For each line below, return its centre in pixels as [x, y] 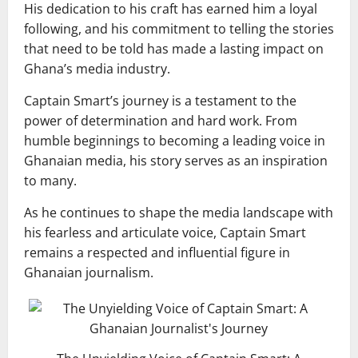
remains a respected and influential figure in [157, 252]
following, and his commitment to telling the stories [179, 28]
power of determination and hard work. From [161, 120]
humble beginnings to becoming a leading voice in [175, 140]
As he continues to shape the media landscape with [179, 212]
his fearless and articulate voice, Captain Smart [165, 232]
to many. [50, 180]
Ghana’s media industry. [97, 68]
